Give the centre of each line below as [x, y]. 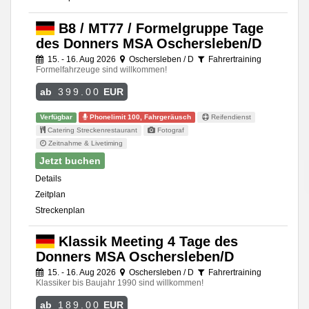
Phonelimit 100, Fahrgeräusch [140, 117]
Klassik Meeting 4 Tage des [146, 242]
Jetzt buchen [70, 161]
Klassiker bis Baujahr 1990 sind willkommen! [120, 283]
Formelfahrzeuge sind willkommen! [101, 70]
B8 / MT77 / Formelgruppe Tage [159, 29]
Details [48, 179]
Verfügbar [57, 117]
